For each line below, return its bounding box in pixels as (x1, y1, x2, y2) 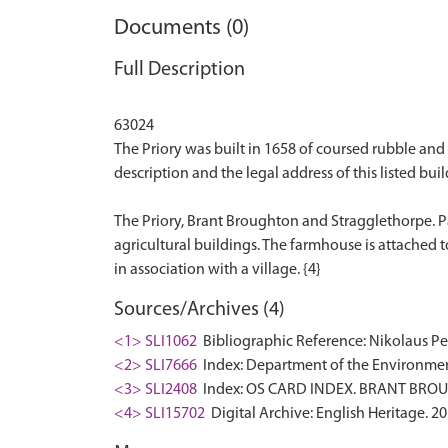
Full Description (114, 59, 245, 80)
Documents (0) (114, 16, 249, 40)
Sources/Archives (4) (114, 299, 285, 320)
